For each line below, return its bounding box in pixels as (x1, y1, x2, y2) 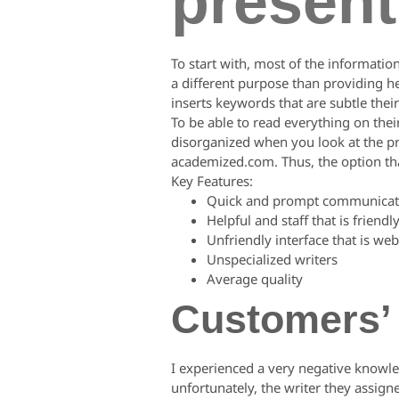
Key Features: (171, 172, 253, 190)
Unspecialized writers (207, 250, 338, 268)
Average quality (207, 270, 303, 288)
